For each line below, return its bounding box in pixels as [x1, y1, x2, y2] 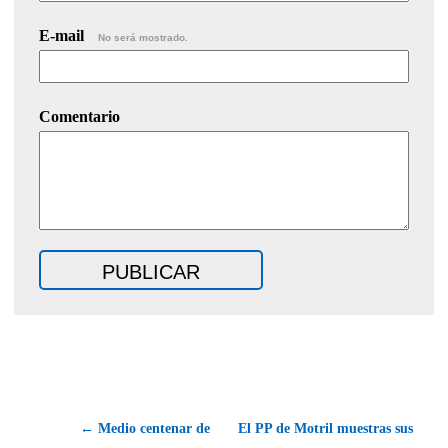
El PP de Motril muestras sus [238, 421, 413, 437]
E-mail [39, 27, 88, 45]
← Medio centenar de [80, 421, 210, 437]
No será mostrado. [98, 32, 188, 44]
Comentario [39, 108, 120, 126]
